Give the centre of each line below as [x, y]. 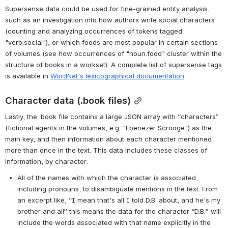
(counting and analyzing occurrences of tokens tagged [94, 206]
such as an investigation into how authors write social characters [110, 195]
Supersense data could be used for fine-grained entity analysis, [107, 184]
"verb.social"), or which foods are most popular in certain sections [111, 218]
